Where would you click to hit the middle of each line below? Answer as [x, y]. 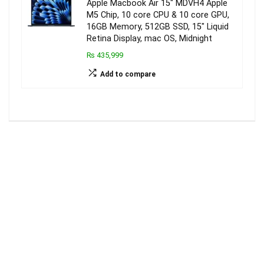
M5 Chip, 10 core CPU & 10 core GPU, [158, 15]
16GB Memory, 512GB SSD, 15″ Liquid [158, 27]
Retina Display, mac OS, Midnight [149, 39]
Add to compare [128, 75]
